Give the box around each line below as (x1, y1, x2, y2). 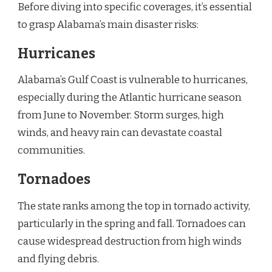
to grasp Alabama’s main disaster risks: (18, 18, 199, 31)
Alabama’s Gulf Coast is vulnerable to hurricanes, (18, 73, 248, 87)
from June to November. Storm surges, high (18, 109, 224, 122)
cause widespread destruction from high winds (18, 235, 242, 248)
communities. (18, 144, 85, 157)
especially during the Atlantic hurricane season (18, 91, 242, 104)
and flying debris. (18, 253, 99, 266)
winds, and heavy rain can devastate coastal (18, 126, 222, 140)
